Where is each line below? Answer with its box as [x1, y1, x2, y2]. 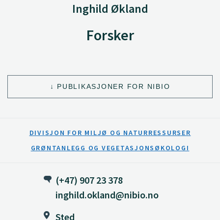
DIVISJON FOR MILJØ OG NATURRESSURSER [29, 128, 191, 137]
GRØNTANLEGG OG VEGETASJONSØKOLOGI [30, 143, 190, 152]
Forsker [86, 26, 134, 44]
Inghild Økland [72, 1, 148, 16]
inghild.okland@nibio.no [55, 189, 159, 201]
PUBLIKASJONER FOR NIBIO [57, 82, 170, 90]
